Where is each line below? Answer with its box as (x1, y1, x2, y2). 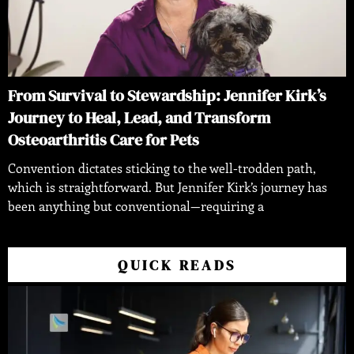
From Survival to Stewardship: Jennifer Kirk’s (8, 85, 326, 107)
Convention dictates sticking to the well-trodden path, (8, 160, 316, 177)
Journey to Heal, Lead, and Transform (8, 107, 270, 130)
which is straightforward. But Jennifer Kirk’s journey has (8, 179, 327, 196)
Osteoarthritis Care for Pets (8, 129, 199, 152)
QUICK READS (118, 255, 236, 276)
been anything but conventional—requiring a (8, 198, 264, 215)
